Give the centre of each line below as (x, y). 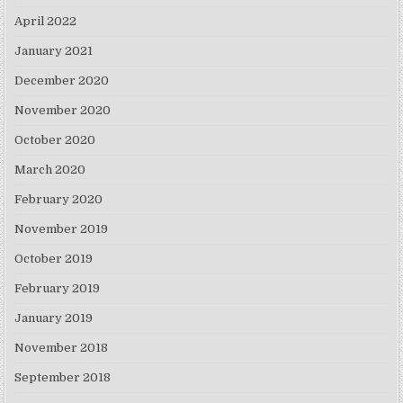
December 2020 (62, 81)
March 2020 (50, 170)
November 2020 (63, 110)
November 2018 (62, 348)
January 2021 (54, 51)
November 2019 (62, 229)
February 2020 (59, 199)
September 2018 (63, 377)
